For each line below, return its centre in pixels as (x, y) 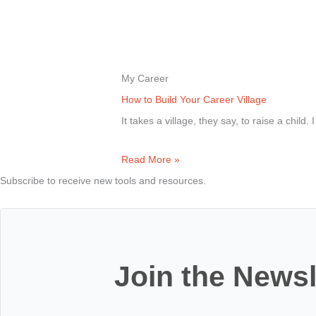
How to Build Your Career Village (194, 100)
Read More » (151, 159)
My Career (145, 79)
